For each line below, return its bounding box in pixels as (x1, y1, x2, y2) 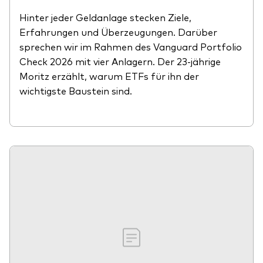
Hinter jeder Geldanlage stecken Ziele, (19, 11, 191, 24)
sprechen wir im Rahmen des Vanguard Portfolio (19, 40, 242, 53)
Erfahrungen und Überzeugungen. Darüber (19, 25, 217, 39)
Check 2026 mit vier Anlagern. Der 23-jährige (19, 55, 221, 68)
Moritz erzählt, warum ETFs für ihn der (19, 69, 199, 83)
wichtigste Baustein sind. (19, 84, 132, 97)
